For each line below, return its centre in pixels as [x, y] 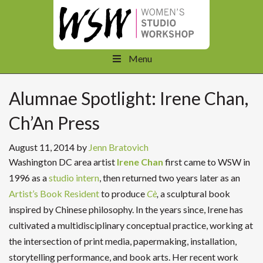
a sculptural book [195, 193]
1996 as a [29, 178]
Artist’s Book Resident [54, 193]
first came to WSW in [207, 162]
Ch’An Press [54, 123]
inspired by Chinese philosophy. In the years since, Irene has [126, 209]
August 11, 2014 [43, 147]
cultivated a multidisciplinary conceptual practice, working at [131, 225]
